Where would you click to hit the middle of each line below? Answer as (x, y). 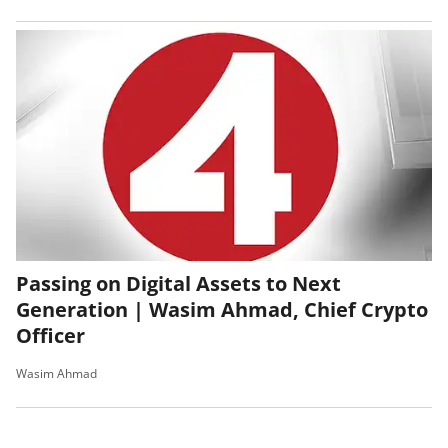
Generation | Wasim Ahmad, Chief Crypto (222, 310)
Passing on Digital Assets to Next (178, 284)
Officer (50, 336)
